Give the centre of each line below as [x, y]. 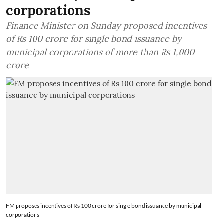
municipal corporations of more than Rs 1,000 [100, 52]
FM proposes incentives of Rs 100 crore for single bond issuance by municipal [104, 205]
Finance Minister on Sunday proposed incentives [106, 26]
